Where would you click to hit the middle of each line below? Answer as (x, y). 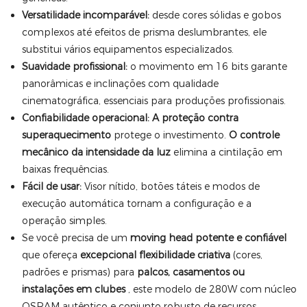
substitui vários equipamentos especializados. (127, 49)
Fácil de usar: (51, 186)
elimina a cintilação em (226, 152)
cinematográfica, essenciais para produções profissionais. (153, 101)
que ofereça (51, 255)
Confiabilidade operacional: (85, 118)
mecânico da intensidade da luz (96, 152)
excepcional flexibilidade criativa (155, 255)
